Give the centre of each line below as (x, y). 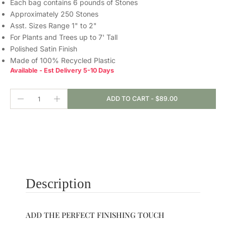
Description (58, 184)
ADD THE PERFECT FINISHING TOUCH (95, 215)
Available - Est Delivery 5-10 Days (62, 71)
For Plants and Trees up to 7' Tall (64, 37)
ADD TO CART (128, 99)
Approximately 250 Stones (54, 14)
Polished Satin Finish (44, 49)
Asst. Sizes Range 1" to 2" (53, 26)
